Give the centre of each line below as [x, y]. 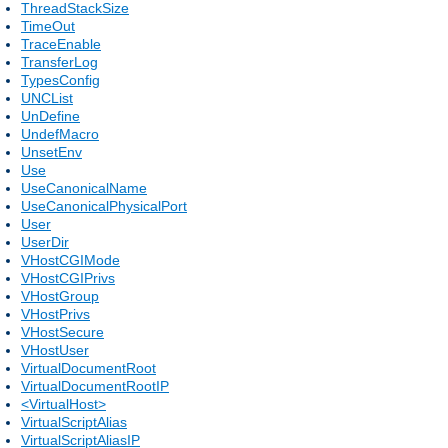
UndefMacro [60, 133]
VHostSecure [62, 331]
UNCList [47, 97]
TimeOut [48, 25]
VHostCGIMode [70, 259]
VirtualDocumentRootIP [95, 385]
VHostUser [55, 349]
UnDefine [50, 115]
